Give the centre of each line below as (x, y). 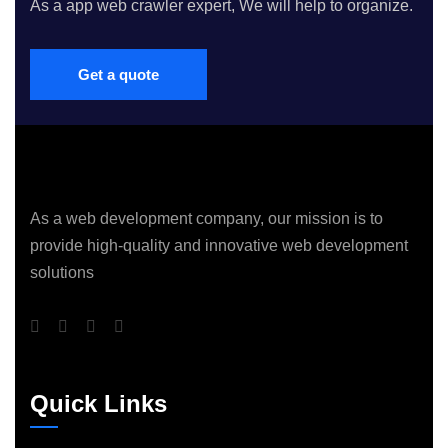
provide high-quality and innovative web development (219, 245)
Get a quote (118, 74)
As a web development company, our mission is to (206, 218)
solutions (62, 272)
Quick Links (98, 403)
